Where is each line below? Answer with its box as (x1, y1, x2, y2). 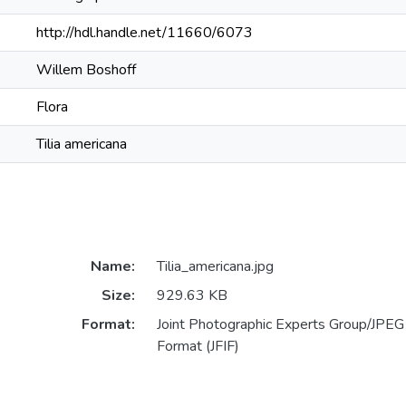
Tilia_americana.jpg (156, 256, 274, 277)
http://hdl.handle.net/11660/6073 (36, 23, 253, 43)
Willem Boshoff (36, 60, 136, 80)
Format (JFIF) (156, 336, 239, 357)
